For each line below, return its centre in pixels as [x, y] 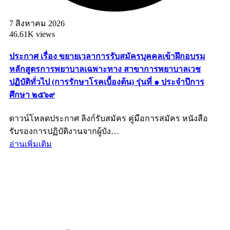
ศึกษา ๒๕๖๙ [32, 95]
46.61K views [32, 34]
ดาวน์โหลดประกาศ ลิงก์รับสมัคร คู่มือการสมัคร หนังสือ [109, 119]
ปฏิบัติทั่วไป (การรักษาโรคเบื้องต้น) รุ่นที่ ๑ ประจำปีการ [107, 82]
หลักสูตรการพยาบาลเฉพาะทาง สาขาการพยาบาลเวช [105, 69]
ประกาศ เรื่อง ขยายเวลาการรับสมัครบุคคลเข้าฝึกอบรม [107, 56]
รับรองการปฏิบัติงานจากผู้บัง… [64, 131]
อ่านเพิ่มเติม [31, 144]
